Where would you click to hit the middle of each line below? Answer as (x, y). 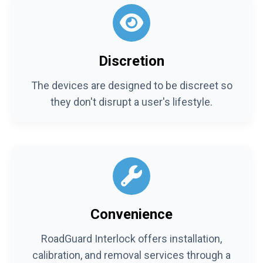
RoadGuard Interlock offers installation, (131, 238)
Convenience (131, 214)
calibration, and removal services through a (131, 255)
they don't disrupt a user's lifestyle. (131, 102)
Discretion (131, 61)
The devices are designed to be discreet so (131, 85)
